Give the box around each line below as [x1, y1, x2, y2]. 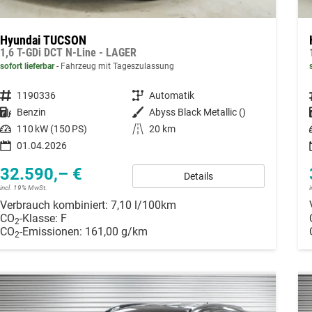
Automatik [148, 89, 194, 101]
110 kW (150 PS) [16, 123, 87, 134]
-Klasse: [19, 211, 58, 225]
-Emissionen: [19, 224, 85, 238]
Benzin [16, 106, 46, 118]
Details [183, 170, 213, 182]
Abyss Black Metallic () [148, 106, 246, 118]
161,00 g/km [84, 224, 148, 238]
